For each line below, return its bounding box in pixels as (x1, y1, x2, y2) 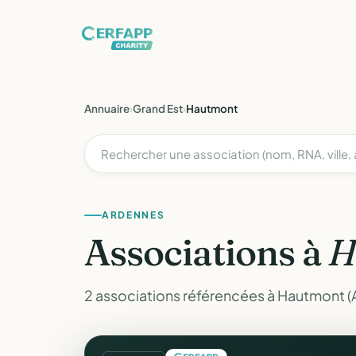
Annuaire (84, 102, 130, 115)
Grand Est (133, 102, 183, 115)
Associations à (84, 230, 329, 275)
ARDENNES (102, 209, 165, 221)
